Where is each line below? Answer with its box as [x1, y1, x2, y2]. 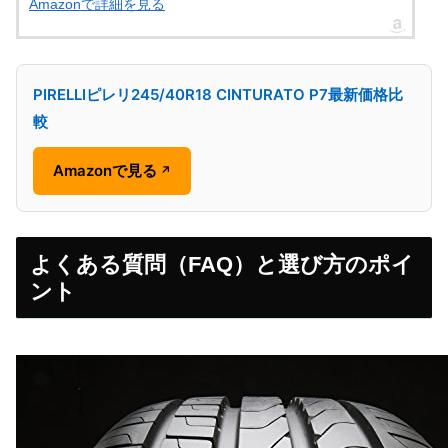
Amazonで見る [53, 161, 157, 181]
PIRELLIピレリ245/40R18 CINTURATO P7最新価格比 [33, 84, 403, 104]
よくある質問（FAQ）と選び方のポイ [29, 251, 414, 277]
